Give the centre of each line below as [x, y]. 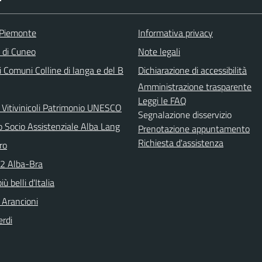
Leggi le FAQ [162, 101]
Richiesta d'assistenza [181, 143]
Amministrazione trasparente [195, 87]
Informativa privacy [175, 33]
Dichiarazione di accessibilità [192, 70]
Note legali [159, 51]
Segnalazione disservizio [185, 115]
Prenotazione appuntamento [194, 129]
